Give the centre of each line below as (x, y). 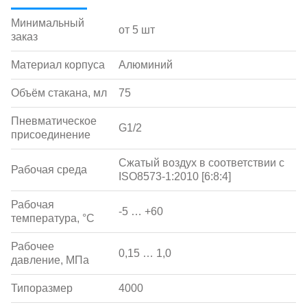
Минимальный (48, 23)
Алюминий (146, 65)
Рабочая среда (49, 170)
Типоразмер (42, 288)
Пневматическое (54, 121)
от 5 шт (137, 30)
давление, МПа (50, 260)
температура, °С (53, 218)
